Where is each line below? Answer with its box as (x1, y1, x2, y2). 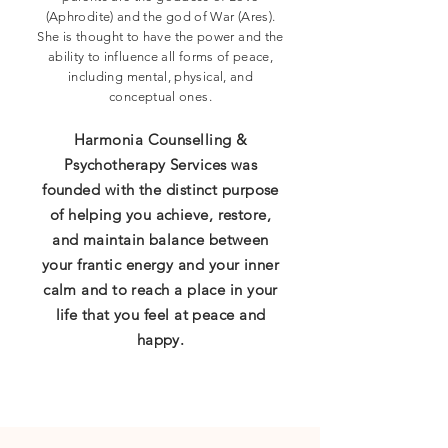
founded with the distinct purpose (42, 180, 279, 199)
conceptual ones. (109, 89, 212, 104)
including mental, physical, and (67, 69, 254, 84)
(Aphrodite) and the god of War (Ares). (45, 9, 276, 24)
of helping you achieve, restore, (49, 205, 272, 224)
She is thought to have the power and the (37, 29, 284, 44)
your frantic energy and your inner (41, 255, 280, 274)
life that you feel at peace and (55, 305, 266, 324)
